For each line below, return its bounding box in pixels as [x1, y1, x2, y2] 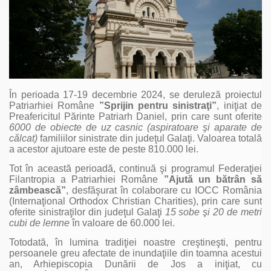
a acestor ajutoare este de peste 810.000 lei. [9, 144, 198, 154]
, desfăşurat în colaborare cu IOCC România [66, 185, 262, 195]
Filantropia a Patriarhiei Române [9, 174, 164, 184]
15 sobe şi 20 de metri [165, 207, 262, 217]
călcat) [9, 133, 38, 143]
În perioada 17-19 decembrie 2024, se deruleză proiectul [9, 90, 262, 100]
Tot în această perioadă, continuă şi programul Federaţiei [9, 163, 262, 174]
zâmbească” [9, 185, 66, 195]
